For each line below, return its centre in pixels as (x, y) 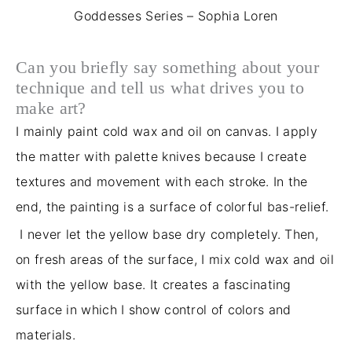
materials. (46, 334)
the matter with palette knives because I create (161, 156)
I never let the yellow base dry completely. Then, (167, 234)
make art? (51, 108)
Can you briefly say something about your (167, 67)
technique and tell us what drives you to (160, 88)
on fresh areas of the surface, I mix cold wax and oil (175, 259)
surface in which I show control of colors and (154, 309)
